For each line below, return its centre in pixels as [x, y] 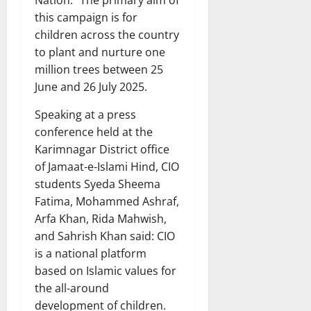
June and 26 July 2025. [91, 86]
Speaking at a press [85, 114]
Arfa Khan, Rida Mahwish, [101, 218]
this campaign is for [86, 17]
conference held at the [94, 132]
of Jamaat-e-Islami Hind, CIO [107, 166]
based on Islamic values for [106, 270]
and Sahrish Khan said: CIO [105, 236]
